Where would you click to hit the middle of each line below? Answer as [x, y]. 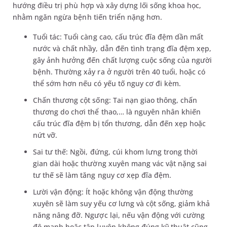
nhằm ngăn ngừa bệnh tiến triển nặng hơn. [89, 17]
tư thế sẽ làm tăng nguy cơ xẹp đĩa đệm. [103, 175]
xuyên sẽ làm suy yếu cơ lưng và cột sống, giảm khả [122, 203]
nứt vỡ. [46, 135]
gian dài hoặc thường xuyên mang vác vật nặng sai [120, 163]
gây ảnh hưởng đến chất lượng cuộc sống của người [123, 60]
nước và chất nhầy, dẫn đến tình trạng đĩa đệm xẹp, [122, 48]
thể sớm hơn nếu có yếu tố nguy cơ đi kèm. [108, 83]
